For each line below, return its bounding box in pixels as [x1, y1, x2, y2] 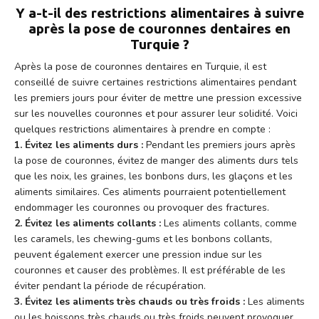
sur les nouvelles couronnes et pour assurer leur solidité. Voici [14, 107, 298, 121]
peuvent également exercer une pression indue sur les [14, 248, 262, 262]
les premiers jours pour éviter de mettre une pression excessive [14, 91, 302, 105]
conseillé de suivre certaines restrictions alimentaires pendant [14, 75, 296, 90]
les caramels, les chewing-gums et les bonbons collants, [14, 232, 272, 246]
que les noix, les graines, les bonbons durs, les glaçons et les [14, 169, 293, 184]
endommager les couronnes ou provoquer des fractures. [14, 201, 269, 215]
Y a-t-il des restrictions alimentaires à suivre [15, 5, 304, 21]
